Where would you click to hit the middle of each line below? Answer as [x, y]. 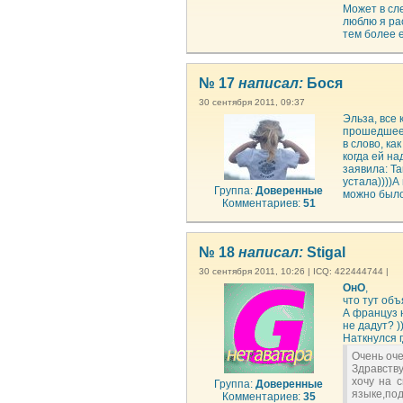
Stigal [324, 252]
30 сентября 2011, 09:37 [252, 102]
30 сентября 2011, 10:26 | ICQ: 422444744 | [294, 271]
